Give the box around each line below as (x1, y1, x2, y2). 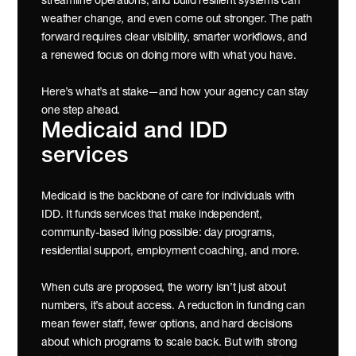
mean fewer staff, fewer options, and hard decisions (41, 319, 293, 331)
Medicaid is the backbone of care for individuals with (41, 191, 295, 203)
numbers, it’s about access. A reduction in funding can (41, 300, 305, 312)
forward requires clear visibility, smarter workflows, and (41, 32, 307, 44)
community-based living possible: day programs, (41, 227, 275, 239)
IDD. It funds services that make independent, (41, 209, 262, 221)
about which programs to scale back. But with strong (41, 337, 298, 349)
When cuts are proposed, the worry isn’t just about (41, 282, 286, 294)
